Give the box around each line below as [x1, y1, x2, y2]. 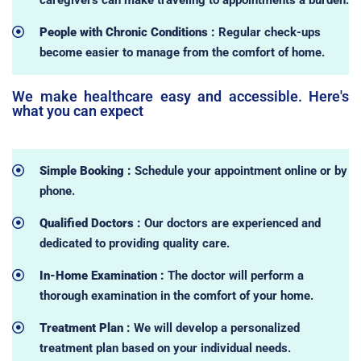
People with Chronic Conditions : [39, 24, 215, 39]
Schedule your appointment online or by [134, 163, 347, 178]
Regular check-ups [214, 24, 321, 39]
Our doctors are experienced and [143, 215, 321, 230]
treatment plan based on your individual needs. [39, 340, 291, 355]
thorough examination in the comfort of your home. [39, 288, 313, 303]
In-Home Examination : [39, 268, 164, 283]
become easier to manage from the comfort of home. [39, 44, 325, 60]
